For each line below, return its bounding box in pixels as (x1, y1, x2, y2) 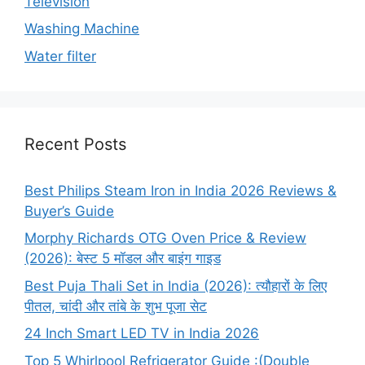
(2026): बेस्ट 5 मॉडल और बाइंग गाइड (24, 250, 221, 267)
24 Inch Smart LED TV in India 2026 (24, 325, 259, 342)
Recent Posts (24, 134, 126, 154)
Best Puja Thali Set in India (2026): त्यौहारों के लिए (24, 277, 327, 294)
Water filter (24, 47, 96, 64)
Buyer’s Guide (24, 202, 114, 219)
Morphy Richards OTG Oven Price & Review (24, 230, 306, 247)
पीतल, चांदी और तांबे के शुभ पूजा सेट (24, 297, 207, 314)
